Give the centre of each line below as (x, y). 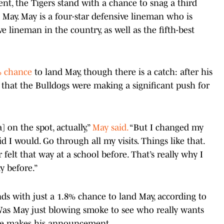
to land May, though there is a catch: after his (123, 72)
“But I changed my (166, 127)
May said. (110, 127)
